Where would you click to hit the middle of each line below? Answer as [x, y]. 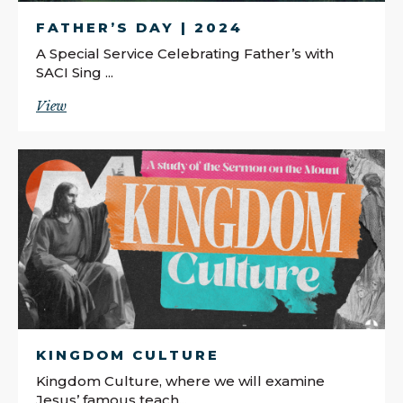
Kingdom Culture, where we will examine [180, 381]
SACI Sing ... [75, 72]
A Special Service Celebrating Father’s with [185, 53]
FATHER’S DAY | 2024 [139, 27]
